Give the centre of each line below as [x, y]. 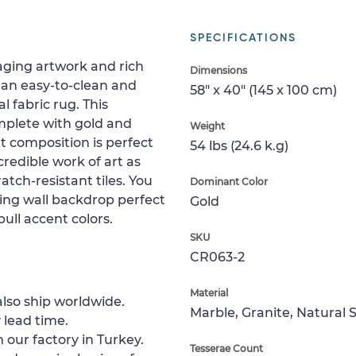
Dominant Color [229, 182]
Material [209, 293]
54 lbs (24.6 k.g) [239, 146]
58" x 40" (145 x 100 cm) [263, 90]
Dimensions [219, 70]
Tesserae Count [226, 348]
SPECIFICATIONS [243, 38]
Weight [207, 126]
